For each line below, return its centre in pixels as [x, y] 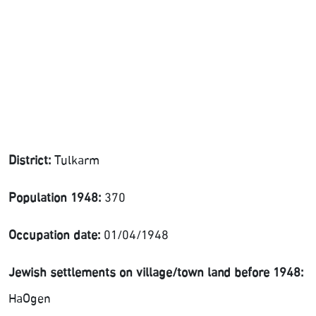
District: [31, 162]
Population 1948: [56, 199]
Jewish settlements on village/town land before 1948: [156, 274]
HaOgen [30, 300]
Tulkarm [77, 162]
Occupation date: [56, 236]
